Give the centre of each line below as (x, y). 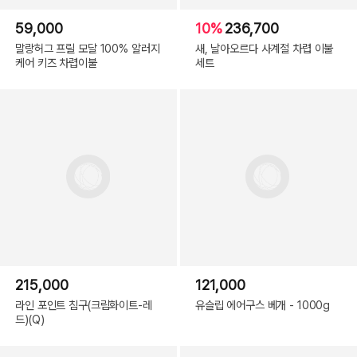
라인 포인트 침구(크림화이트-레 (84, 304)
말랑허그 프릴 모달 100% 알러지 (88, 49)
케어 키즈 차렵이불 (56, 63)
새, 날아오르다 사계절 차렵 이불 (264, 49)
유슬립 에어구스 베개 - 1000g (263, 304)
